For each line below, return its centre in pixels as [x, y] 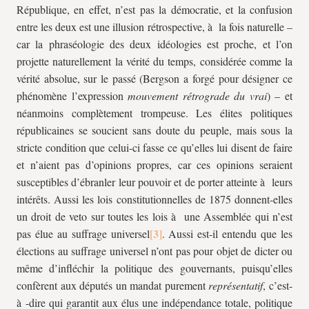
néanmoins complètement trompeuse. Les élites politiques [154, 113]
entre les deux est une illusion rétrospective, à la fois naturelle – [154, 27]
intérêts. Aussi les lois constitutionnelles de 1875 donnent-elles [154, 199]
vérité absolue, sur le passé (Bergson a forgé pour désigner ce [154, 78]
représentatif [236, 285]
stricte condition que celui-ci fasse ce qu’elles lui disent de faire [154, 147]
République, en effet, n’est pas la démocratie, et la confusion [154, 9]
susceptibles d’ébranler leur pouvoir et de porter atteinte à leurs [154, 182]
